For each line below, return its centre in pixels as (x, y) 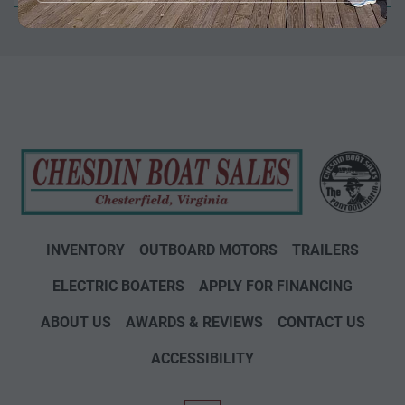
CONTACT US (321, 323)
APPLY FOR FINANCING (276, 287)
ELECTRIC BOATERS (118, 287)
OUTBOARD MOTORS (208, 250)
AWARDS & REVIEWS (194, 323)
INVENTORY (85, 250)
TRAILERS (325, 250)
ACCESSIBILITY (202, 359)
